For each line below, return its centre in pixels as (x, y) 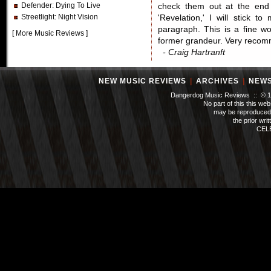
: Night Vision (76, 17)
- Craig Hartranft (194, 52)
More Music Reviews (50, 33)
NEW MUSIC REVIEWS (142, 81)
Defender (37, 5)
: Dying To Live (76, 5)
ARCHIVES (217, 81)
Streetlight (38, 17)
